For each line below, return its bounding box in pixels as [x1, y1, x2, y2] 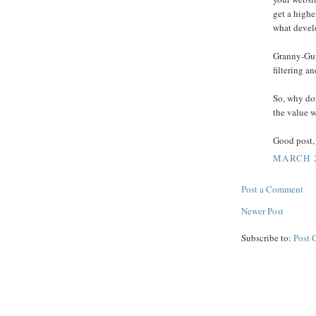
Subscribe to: [241, 231, 293, 245]
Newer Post [241, 205, 284, 218]
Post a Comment [241, 183, 303, 196]
